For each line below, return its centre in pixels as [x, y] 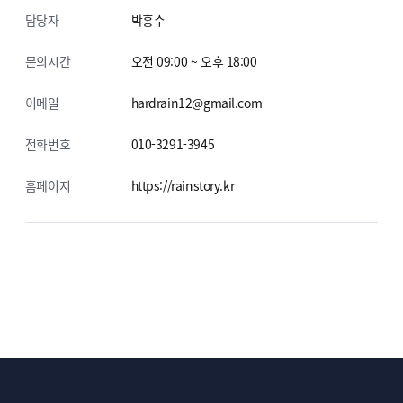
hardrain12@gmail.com [197, 103]
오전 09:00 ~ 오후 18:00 [194, 62]
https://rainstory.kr [183, 185]
